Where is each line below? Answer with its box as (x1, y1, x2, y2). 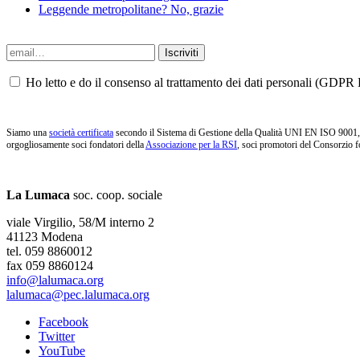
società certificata (49, 127, 113, 139)
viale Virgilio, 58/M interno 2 (6, 215, 154, 230)
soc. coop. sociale (70, 188, 162, 202)
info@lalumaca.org (6, 273, 104, 288)
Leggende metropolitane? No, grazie (39, 2, 223, 17)
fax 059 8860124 (6, 259, 93, 273)
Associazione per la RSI (145, 139, 237, 151)
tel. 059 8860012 (6, 244, 92, 259)
